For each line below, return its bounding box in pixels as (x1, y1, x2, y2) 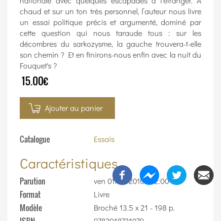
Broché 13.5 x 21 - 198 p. (94, 202, 175, 213)
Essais (94, 134, 114, 144)
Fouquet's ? (20, 60, 57, 71)
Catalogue (20, 133, 50, 145)
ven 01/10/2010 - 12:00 (94, 176, 169, 186)
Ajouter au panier (45, 103, 103, 113)
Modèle (20, 202, 42, 214)
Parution (20, 175, 45, 187)
